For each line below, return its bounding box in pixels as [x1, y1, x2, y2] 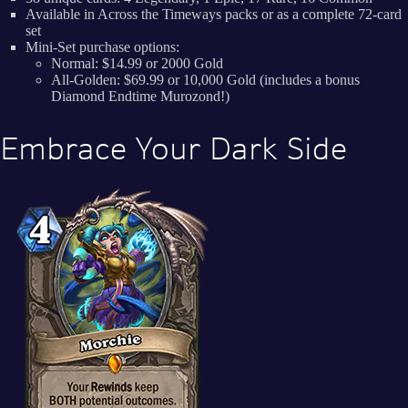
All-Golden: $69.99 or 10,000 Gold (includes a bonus [51, 71, 360, 87]
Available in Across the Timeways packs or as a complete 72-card [25, 5, 402, 22]
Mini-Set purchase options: [25, 38, 179, 55]
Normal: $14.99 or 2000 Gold [51, 55, 223, 71]
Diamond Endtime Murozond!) [51, 87, 229, 104]
